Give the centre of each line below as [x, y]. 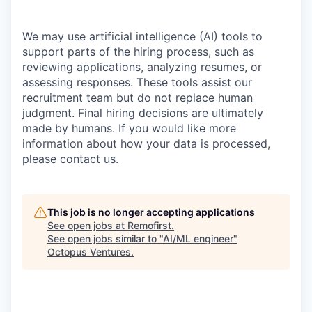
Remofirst [149, 225]
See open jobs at [87, 225]
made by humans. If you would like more [129, 128]
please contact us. [70, 159]
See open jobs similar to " [105, 239]
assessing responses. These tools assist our [137, 82]
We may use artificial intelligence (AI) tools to [142, 36]
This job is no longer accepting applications [151, 212]
